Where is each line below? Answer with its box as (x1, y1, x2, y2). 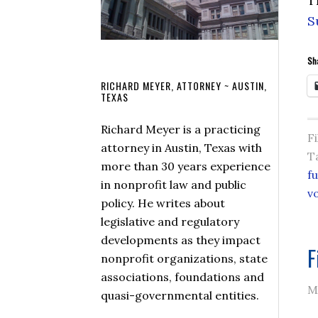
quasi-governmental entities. (101, 287, 259, 302)
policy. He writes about (101, 195, 225, 210)
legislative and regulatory (101, 214, 239, 229)
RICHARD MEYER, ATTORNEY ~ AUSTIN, (101, 77, 267, 93)
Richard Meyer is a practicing (101, 121, 261, 136)
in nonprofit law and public (101, 177, 246, 192)
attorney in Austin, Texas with (101, 140, 262, 155)
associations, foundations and (101, 269, 264, 284)
